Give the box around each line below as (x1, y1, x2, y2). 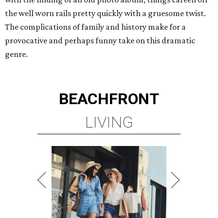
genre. (5, 49, 28, 59)
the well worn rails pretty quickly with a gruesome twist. (5, 8, 206, 18)
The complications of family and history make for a (5, 22, 186, 32)
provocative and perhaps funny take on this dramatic (5, 36, 195, 46)
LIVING (85, 113, 133, 132)
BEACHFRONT (59, 90, 159, 109)
